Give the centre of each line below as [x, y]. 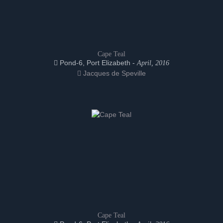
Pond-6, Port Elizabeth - [97, 63]
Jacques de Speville [113, 73]
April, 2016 [153, 63]
